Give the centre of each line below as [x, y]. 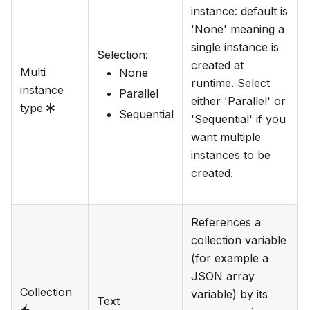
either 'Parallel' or [238, 101]
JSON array [223, 276]
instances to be [231, 155]
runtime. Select [230, 83]
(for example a [230, 258]
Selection [121, 55]
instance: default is [239, 11]
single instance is [235, 47]
